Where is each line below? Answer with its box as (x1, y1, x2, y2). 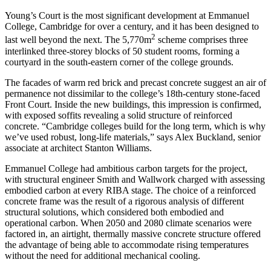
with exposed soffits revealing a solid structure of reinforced (5, 109, 232, 120)
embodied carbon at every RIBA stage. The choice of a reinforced (5, 184, 256, 195)
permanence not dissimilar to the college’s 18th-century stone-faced (5, 88, 260, 99)
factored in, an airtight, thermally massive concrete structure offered (5, 228, 261, 239)
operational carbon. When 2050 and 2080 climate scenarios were (5, 217, 252, 228)
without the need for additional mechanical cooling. (5, 250, 200, 261)
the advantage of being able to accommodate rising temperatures (5, 239, 249, 250)
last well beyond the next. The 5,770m (5, 34, 151, 45)
